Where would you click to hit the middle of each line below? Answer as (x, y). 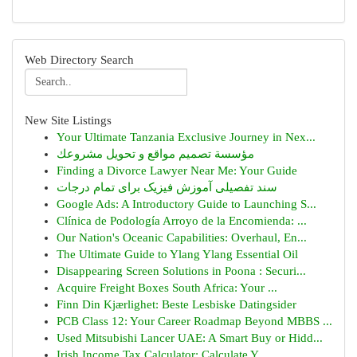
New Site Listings (68, 120)
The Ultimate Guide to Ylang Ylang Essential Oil (177, 254)
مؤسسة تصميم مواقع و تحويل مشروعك (155, 154)
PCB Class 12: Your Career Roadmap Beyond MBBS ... (194, 321)
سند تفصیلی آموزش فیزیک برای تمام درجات (167, 187)
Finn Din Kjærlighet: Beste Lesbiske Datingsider (177, 304)
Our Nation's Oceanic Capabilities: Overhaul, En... (182, 237)
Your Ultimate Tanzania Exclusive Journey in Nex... (186, 137)
